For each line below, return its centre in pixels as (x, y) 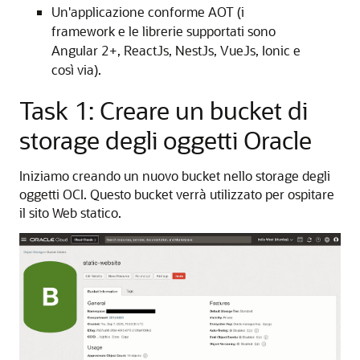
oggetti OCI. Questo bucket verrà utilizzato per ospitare (177, 194)
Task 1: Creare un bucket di (164, 110)
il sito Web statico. (70, 213)
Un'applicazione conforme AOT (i (148, 12)
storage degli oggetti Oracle (166, 140)
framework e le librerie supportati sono (164, 31)
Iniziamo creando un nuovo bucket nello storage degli (175, 176)
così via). (76, 70)
